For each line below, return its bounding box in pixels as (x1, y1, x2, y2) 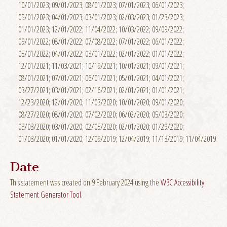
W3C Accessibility (161, 176, 204, 188)
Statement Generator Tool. (10, 188, 83, 200)
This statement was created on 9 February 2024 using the (10, 176, 161, 188)
